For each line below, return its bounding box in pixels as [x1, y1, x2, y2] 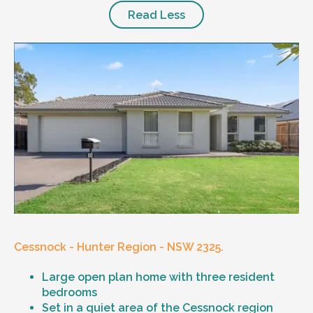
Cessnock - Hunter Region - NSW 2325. [14, 240, 224, 254]
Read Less [128, 8, 185, 22]
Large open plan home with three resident [42, 270, 275, 284]
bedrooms [42, 286, 100, 300]
